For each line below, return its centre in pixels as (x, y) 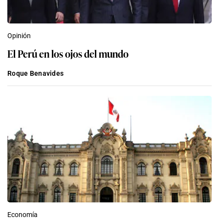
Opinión (19, 36)
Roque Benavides (36, 74)
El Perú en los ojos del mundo (68, 54)
